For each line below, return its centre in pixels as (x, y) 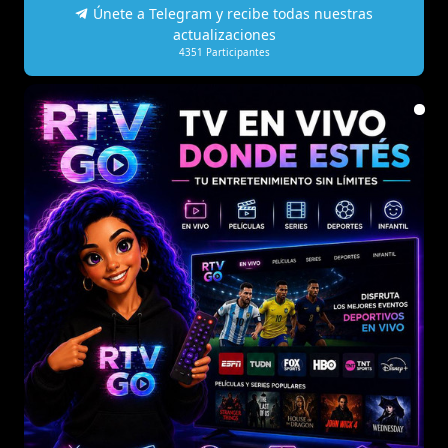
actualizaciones (224, 34)
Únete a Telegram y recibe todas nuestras (231, 13)
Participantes (236, 52)
